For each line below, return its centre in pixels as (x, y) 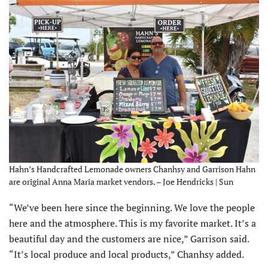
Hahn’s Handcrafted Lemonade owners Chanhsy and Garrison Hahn (132, 169)
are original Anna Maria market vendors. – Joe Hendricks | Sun (121, 182)
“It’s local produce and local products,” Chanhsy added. (127, 255)
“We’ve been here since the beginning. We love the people (132, 208)
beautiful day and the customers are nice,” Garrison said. (129, 239)
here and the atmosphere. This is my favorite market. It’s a (133, 223)
